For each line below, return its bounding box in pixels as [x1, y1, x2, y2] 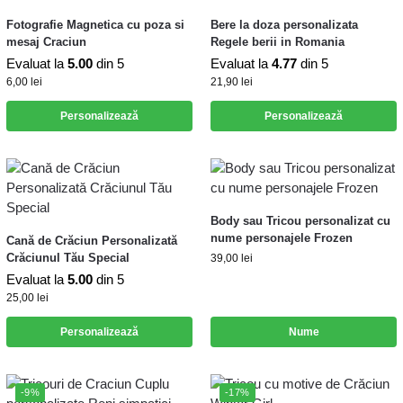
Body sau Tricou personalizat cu [210, 213, 390, 228]
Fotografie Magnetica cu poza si [6, 17, 184, 31]
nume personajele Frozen [210, 230, 353, 245]
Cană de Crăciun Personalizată [6, 233, 177, 247]
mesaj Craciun [6, 34, 86, 49]
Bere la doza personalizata [210, 17, 358, 31]
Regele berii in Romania [210, 34, 345, 49]
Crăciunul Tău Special [6, 250, 130, 264]
